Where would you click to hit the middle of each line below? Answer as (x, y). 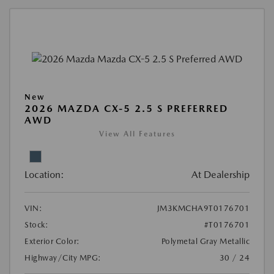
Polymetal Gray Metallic (205, 242)
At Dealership (220, 175)
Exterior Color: (52, 242)
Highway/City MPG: (63, 258)
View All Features (137, 134)
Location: (44, 175)
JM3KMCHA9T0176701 (203, 209)
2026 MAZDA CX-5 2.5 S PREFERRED (126, 109)
